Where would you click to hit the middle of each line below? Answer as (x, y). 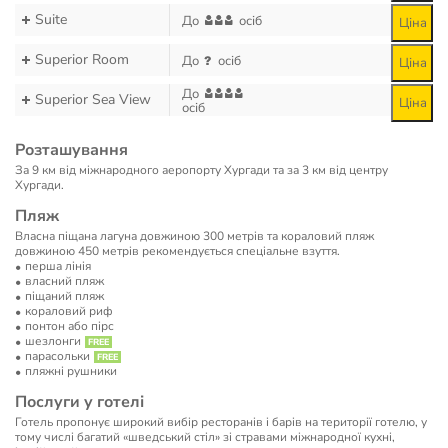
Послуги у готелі (79, 402)
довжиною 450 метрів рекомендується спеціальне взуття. (177, 251)
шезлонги (53, 341)
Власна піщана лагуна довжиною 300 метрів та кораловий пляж (194, 236)
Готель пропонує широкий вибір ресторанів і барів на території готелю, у (221, 422)
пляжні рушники (71, 371)
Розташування (71, 150)
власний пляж (64, 281)
